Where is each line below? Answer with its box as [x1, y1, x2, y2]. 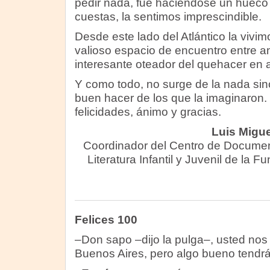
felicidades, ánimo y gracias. [74, 105, 221, 118]
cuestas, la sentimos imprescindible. [74, 10, 262, 23]
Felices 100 [74, 213, 137, 226]
